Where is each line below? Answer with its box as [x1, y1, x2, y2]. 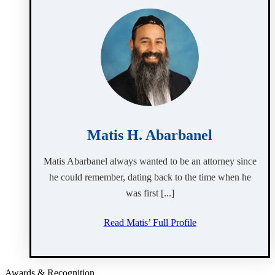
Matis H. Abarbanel [87, 127, 212, 144]
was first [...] [125, 188, 174, 199]
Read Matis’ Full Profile [103, 217, 196, 228]
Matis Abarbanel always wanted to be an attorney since [43, 156, 257, 167]
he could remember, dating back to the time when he [48, 172, 251, 183]
